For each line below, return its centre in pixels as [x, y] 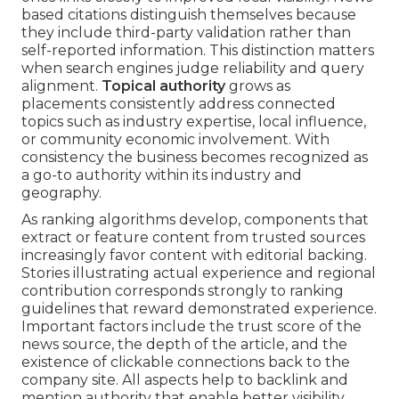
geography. [61, 193]
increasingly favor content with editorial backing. [194, 256]
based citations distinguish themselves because [189, 15]
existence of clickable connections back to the [186, 362]
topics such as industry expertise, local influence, [194, 122]
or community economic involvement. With [175, 140]
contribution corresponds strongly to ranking [183, 291]
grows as [258, 86]
